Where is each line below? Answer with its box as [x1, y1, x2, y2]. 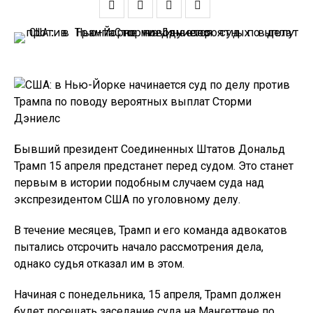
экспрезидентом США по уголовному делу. [14, 193, 240, 206]
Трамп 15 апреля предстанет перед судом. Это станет [14, 159, 293, 173]
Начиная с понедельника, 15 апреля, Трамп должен [14, 288, 281, 301]
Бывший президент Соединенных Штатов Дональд [14, 143, 285, 156]
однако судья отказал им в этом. [14, 257, 184, 270]
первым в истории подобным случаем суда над [14, 176, 264, 189]
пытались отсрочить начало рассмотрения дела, [14, 240, 263, 254]
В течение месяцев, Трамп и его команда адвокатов [14, 224, 287, 237]
